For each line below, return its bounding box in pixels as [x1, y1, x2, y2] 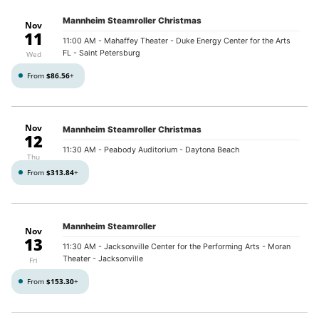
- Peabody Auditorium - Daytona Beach [96, 145, 240, 155]
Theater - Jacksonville [63, 254, 144, 264]
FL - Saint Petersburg [63, 48, 141, 58]
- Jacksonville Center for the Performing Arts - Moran [96, 242, 291, 252]
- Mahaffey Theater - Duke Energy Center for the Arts [96, 36, 291, 46]
